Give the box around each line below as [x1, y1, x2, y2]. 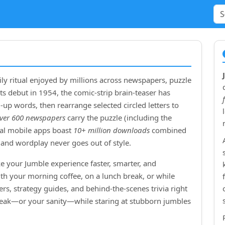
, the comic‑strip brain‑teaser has [57, 87, 170, 97]
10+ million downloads [73, 125, 150, 135]
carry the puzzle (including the [65, 113, 172, 123]
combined [150, 125, 186, 135]
